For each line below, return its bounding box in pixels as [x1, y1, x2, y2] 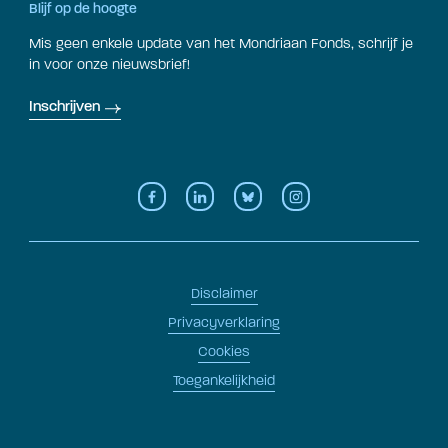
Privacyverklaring [168, 314, 280, 331]
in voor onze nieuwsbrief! [29, 55, 190, 73]
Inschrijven [29, 100, 100, 115]
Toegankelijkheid [173, 372, 275, 389]
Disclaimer [190, 285, 258, 302]
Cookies [198, 343, 250, 360]
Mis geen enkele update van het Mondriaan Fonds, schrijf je [29, 34, 413, 52]
